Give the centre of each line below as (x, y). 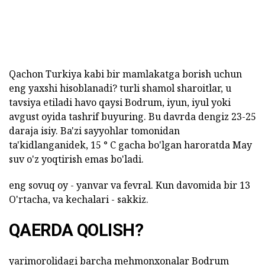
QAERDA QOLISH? (76, 230)
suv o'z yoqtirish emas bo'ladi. (76, 159)
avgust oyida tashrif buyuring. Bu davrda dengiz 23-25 (132, 116)
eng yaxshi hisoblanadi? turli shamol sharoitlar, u (120, 88)
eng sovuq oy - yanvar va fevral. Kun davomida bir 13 (130, 185)
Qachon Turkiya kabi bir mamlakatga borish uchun (125, 74)
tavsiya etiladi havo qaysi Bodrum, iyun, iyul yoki (120, 102)
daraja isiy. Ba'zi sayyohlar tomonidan (94, 130)
